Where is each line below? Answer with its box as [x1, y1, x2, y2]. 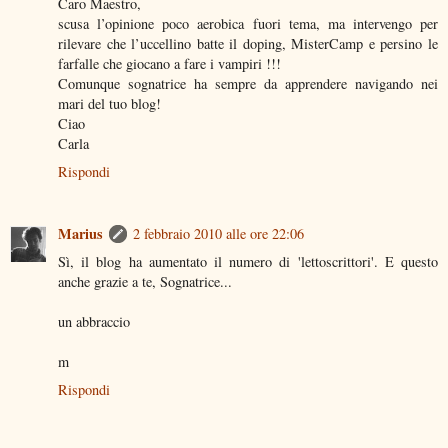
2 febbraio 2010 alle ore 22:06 [133, 223, 304, 243]
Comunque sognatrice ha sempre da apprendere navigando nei [58, 73, 438, 93]
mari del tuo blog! [58, 93, 161, 113]
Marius [58, 222, 103, 244]
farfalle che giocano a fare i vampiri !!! [58, 53, 281, 73]
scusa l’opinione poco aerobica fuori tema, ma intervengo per [58, 13, 438, 33]
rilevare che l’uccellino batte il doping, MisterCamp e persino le [58, 33, 438, 53]
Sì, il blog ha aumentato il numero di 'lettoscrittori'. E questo [58, 251, 438, 271]
